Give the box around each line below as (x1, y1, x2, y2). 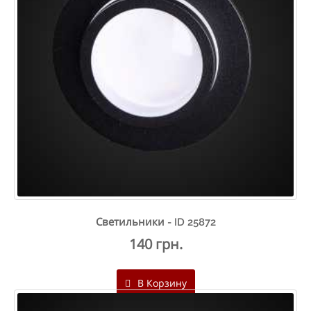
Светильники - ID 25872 (95, 215, 216, 228)
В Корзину (134, 276, 187, 289)
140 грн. (128, 234, 183, 253)
